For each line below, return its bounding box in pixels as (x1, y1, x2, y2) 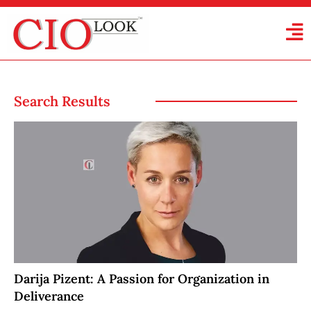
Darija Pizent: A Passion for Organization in (14, 270, 269, 287)
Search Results (14, 92, 110, 110)
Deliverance (14, 287, 84, 304)
